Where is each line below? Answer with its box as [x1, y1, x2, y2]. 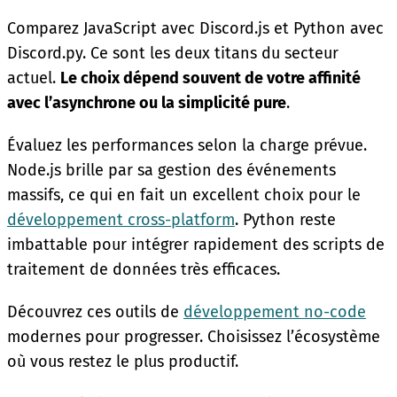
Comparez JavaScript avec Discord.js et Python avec [7, 18, 384, 38]
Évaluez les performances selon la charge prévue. [7, 135, 367, 155]
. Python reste [235, 209, 336, 230]
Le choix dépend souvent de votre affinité [60, 67, 361, 88]
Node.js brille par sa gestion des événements [7, 160, 336, 180]
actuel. [7, 67, 60, 88]
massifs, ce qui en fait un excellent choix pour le [7, 184, 361, 205]
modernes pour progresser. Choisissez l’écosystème [7, 326, 380, 346]
